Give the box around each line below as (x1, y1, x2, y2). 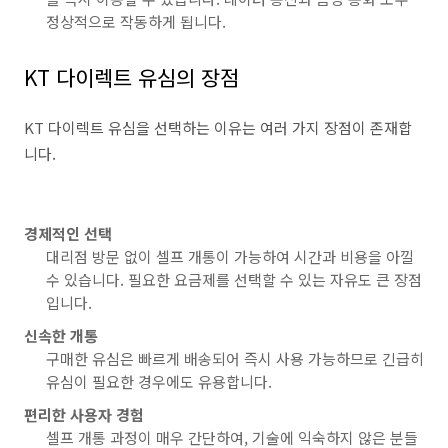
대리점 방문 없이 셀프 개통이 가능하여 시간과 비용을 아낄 (46, 246, 414, 267)
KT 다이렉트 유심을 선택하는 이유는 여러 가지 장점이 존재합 (24, 117, 412, 138)
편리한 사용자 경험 (24, 404, 144, 425)
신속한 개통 (24, 325, 98, 346)
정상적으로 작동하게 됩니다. (46, 11, 226, 32)
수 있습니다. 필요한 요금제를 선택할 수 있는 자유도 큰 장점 (46, 269, 422, 290)
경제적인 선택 (24, 223, 112, 244)
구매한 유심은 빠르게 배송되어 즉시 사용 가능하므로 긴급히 (46, 348, 424, 369)
